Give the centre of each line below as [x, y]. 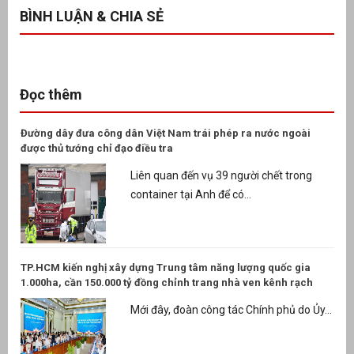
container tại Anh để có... [190, 195]
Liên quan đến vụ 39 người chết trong [221, 176]
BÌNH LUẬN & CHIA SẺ [92, 16]
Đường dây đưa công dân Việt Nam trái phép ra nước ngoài [166, 133]
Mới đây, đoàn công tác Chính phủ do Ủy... [231, 310]
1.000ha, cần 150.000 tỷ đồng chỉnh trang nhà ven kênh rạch [167, 282]
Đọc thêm [51, 94]
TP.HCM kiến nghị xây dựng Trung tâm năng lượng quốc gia [166, 267]
